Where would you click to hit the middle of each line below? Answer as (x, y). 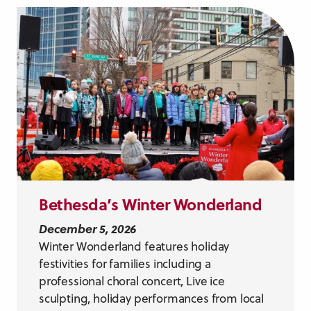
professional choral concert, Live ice (132, 281)
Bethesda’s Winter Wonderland (151, 204)
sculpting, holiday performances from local (151, 298)
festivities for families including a (125, 263)
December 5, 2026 (88, 228)
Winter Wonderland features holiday (134, 246)
